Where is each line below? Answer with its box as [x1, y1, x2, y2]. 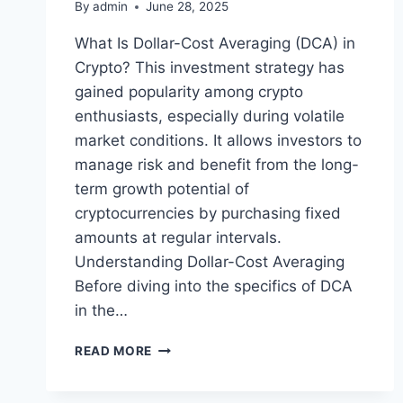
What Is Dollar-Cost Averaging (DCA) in [75, 34, 355, 53]
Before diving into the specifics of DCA [75, 277, 353, 296]
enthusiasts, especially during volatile [75, 107, 345, 126]
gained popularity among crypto [75, 83, 303, 102]
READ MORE [75, 344, 153, 359]
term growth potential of [75, 180, 249, 199]
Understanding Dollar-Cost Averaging [75, 253, 345, 272]
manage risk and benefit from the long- [75, 156, 359, 175]
